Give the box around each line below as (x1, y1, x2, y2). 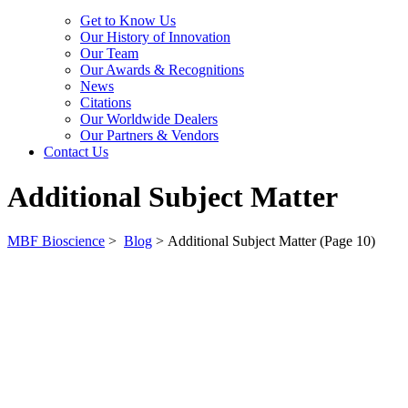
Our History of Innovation (80, 29, 230, 46)
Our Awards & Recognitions (80, 62, 244, 78)
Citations (80, 95, 131, 111)
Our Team (80, 46, 138, 62)
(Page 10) (316, 233, 375, 250)
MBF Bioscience (7, 233, 105, 250)
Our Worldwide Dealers (80, 111, 218, 127)
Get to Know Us (80, 13, 176, 29)
